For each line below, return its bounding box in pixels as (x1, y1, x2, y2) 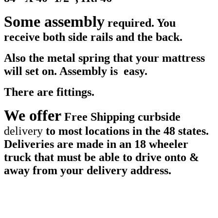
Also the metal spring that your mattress (4, 52, 205, 65)
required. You (105, 17, 176, 30)
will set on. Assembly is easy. (4, 65, 147, 78)
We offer (4, 107, 61, 125)
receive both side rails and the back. (4, 31, 182, 44)
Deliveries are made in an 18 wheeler (4, 138, 188, 151)
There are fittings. (4, 86, 94, 99)
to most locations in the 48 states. (43, 125, 209, 138)
